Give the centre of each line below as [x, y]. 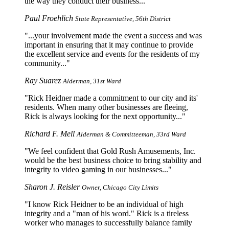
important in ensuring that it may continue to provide [109, 44]
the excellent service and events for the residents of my [112, 54]
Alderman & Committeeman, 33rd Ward [131, 134]
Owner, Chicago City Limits [120, 187]
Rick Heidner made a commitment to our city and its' [113, 98]
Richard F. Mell [51, 133]
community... [45, 63]
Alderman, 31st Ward [92, 81]
